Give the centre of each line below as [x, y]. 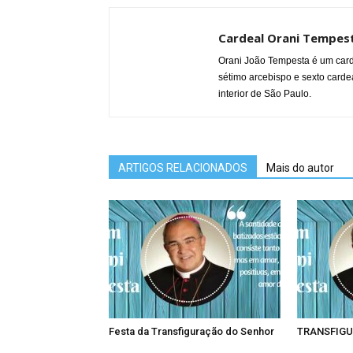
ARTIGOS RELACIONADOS [183, 168]
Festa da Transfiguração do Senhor [191, 331]
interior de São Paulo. [265, 94]
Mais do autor [300, 168]
